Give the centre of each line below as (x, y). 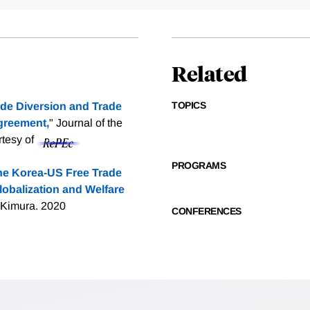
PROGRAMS (199, 166)
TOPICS (189, 106)
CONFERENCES (207, 211)
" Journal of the (86, 123)
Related (209, 73)
